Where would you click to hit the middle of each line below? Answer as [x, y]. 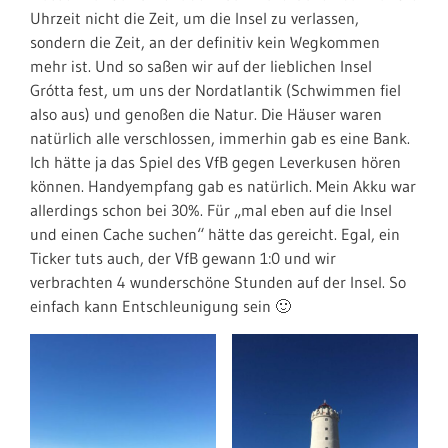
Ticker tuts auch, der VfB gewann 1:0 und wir [183, 257]
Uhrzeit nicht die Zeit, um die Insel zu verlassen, [194, 17]
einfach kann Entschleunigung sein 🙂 [160, 305]
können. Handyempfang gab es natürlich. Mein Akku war [223, 185]
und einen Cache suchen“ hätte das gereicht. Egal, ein [215, 233]
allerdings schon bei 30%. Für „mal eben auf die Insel [211, 209]
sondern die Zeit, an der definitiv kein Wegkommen [205, 41]
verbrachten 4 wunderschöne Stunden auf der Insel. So [218, 281]
